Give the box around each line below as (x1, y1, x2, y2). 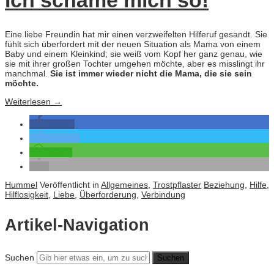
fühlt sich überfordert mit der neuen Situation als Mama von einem (5, 39, 261, 50)
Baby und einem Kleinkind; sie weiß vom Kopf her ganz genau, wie (5, 49, 262, 59)
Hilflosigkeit (5, 190, 48, 200)
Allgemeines (101, 180, 148, 190)
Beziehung (204, 180, 245, 190)
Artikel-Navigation (5, 216, 149, 235)
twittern (49, 133, 77, 144)
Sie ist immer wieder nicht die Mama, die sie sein (50, 68, 252, 79)
